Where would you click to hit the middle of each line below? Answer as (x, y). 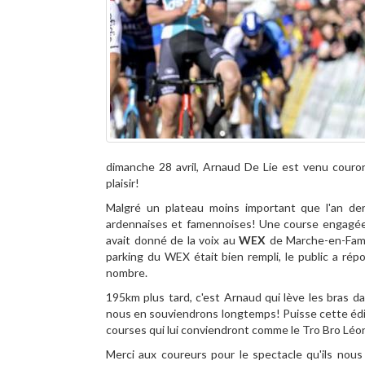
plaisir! (123, 183)
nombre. (127, 273)
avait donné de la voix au (173, 240)
